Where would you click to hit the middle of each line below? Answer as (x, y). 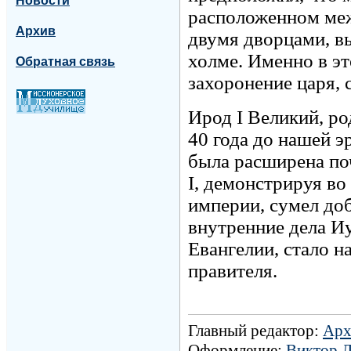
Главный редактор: (255, 331)
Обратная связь (65, 62)
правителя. (233, 270)
